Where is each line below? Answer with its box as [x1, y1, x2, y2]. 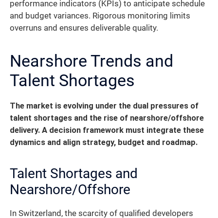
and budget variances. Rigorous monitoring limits [10, 11, 190, 20]
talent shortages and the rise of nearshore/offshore [10, 113, 204, 123]
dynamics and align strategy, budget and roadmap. [10, 137, 198, 147]
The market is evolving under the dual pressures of [10, 101, 199, 110]
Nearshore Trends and [10, 51, 173, 71]
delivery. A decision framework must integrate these [10, 125, 204, 135]
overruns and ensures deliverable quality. [10, 23, 158, 33]
